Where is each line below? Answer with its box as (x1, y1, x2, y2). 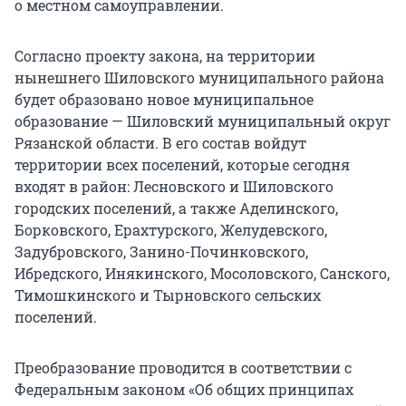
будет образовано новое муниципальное (14, 90, 314, 110)
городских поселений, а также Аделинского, (14, 198, 338, 218)
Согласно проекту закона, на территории (14, 46, 315, 66)
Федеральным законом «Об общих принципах (14, 380, 353, 400)
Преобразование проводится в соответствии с (14, 358, 352, 378)
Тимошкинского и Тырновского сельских (14, 285, 321, 305)
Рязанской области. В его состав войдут (14, 133, 306, 153)
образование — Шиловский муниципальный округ (14, 111, 391, 131)
